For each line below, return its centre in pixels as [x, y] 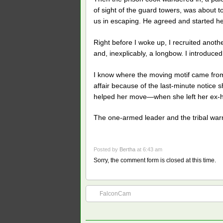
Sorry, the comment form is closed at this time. [155, 161]
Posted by [107, 150]
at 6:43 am [149, 150]
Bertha [127, 150]
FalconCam [115, 194]
